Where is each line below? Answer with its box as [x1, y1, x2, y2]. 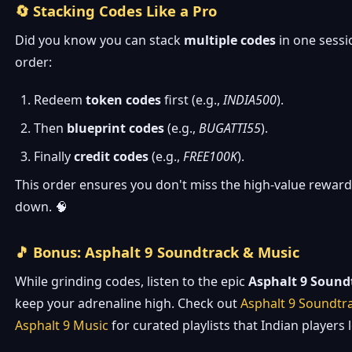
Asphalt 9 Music [15, 317, 109, 335]
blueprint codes [67, 119, 165, 137]
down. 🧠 [15, 197, 68, 215]
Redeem [34, 90, 86, 108]
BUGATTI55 [199, 119, 262, 137]
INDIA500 [223, 90, 277, 108]
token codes [86, 90, 162, 108]
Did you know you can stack [15, 31, 185, 49]
